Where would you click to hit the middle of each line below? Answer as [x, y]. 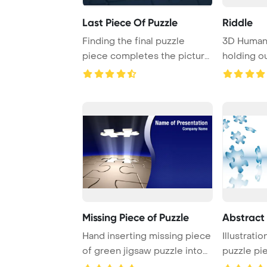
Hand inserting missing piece [147, 236]
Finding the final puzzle [133, 41]
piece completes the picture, [147, 56]
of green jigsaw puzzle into [142, 251]
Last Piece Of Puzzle [130, 22]
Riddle [237, 22]
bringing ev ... [111, 71]
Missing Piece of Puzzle [136, 217]
